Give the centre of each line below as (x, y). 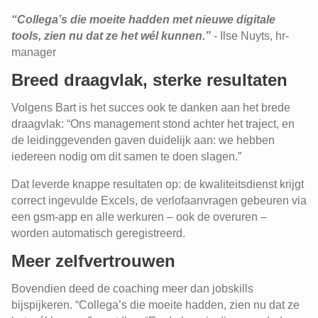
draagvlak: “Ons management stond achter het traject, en (153, 124)
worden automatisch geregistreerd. (100, 233)
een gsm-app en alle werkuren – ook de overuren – (139, 217)
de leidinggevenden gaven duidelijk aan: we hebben (143, 140)
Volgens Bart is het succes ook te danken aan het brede (151, 108)
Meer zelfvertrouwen (93, 261)
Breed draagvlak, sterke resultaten (149, 80)
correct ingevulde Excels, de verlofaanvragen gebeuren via (159, 201)
